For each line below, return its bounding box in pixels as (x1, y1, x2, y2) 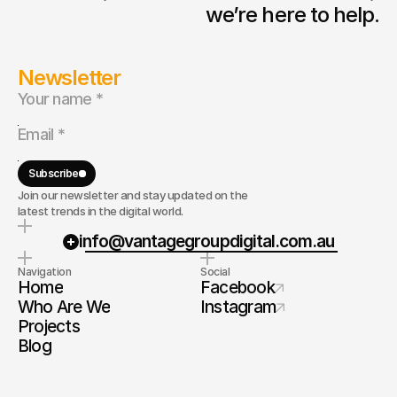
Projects (18, 316, 80, 338)
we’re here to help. (206, 2, 379, 28)
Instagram (200, 297, 276, 318)
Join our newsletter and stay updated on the (18, 188, 248, 203)
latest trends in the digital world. (18, 204, 183, 219)
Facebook (200, 277, 275, 299)
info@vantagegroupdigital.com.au (78, 231, 335, 253)
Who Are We (18, 297, 111, 318)
